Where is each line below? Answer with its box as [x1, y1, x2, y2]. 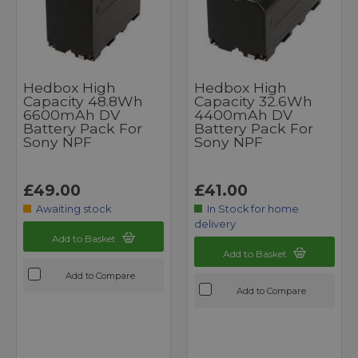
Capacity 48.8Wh [23, 92, 143, 109]
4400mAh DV [194, 105, 292, 123]
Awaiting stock [36, 202, 112, 215]
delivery [194, 217, 236, 230]
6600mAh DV [23, 105, 120, 123]
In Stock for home [207, 202, 300, 215]
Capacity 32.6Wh [194, 92, 312, 109]
